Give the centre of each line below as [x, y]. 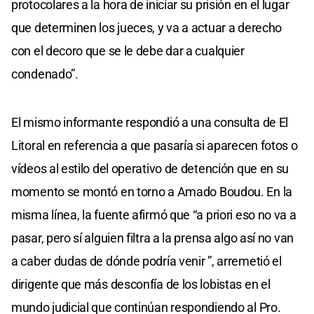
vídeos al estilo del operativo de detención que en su [150, 168]
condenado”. [45, 74]
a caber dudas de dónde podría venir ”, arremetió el [146, 261]
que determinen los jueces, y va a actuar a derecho [147, 27]
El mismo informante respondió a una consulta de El [150, 122]
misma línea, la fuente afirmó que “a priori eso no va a [154, 214]
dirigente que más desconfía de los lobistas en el [141, 284]
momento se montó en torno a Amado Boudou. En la [152, 191]
